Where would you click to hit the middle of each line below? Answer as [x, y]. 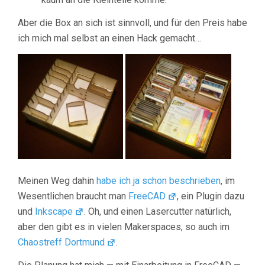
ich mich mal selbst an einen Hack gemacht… [109, 38]
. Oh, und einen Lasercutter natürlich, [158, 212]
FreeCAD [147, 196]
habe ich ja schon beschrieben [159, 181]
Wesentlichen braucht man [73, 196]
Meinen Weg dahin [57, 181]
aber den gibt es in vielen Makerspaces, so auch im [124, 227]
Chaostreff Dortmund [61, 243]
